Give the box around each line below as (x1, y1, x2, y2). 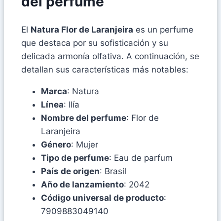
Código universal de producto (41, 192, 164, 203)
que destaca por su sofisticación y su (21, 37, 168, 48)
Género (41, 139, 71, 149)
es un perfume (133, 24, 193, 35)
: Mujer (71, 139, 98, 149)
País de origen (41, 166, 100, 176)
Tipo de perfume (41, 152, 109, 163)
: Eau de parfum (109, 152, 173, 163)
